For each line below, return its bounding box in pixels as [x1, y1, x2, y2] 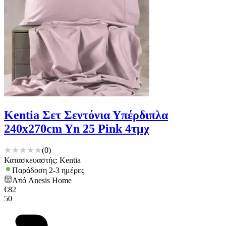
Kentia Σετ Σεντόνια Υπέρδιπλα [4, 108, 168, 122]
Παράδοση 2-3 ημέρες [12, 165, 84, 175]
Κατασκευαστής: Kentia [4, 155, 81, 164]
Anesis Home [28, 176, 72, 185]
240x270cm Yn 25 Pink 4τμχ [4, 122, 149, 136]
